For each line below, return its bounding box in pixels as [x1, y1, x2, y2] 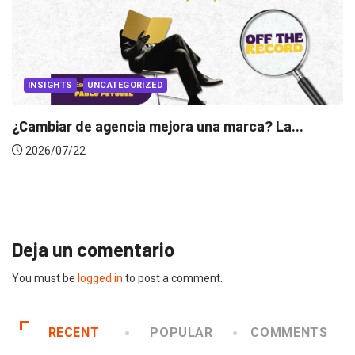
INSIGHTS [102, 128, 148, 139]
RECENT [48, 325, 100, 341]
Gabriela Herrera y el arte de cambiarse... [86, 165, 350, 183]
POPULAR [150, 325, 213, 341]
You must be [12, 272, 78, 285]
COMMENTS [250, 325, 328, 341]
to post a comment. [123, 272, 223, 285]
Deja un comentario [12, 238, 174, 261]
